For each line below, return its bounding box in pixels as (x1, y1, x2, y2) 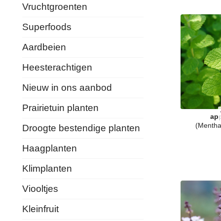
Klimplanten (22, 163, 72, 174)
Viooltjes (22, 184, 58, 194)
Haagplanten (22, 143, 77, 153)
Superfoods (22, 22, 72, 32)
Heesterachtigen (22, 62, 92, 73)
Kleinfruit (22, 204, 59, 214)
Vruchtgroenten (22, 1, 87, 12)
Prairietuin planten (22, 103, 99, 113)
